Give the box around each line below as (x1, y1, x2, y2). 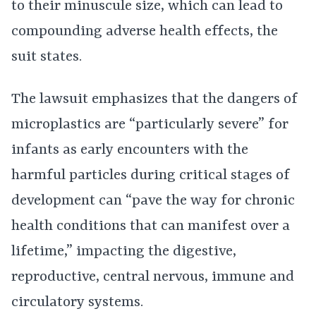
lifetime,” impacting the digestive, (11, 243, 236, 260)
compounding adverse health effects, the (11, 23, 278, 40)
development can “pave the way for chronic (11, 193, 295, 209)
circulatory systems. (11, 294, 143, 311)
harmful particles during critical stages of (11, 167, 290, 184)
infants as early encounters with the (11, 142, 248, 159)
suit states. (11, 49, 82, 66)
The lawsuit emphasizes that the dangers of (11, 91, 298, 108)
